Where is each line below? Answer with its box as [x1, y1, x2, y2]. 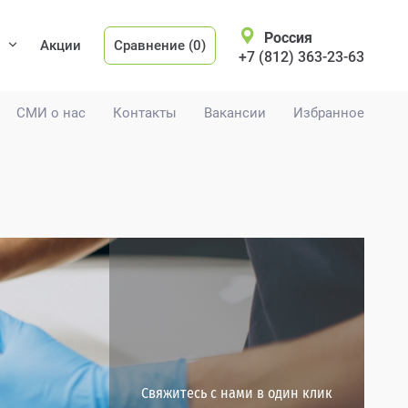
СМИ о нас [16, 105, 86, 121]
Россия [264, 29, 312, 46]
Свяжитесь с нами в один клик [141, 383, 332, 402]
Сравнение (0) [114, 37, 206, 54]
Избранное [293, 105, 364, 121]
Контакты [113, 105, 177, 121]
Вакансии [204, 105, 266, 121]
